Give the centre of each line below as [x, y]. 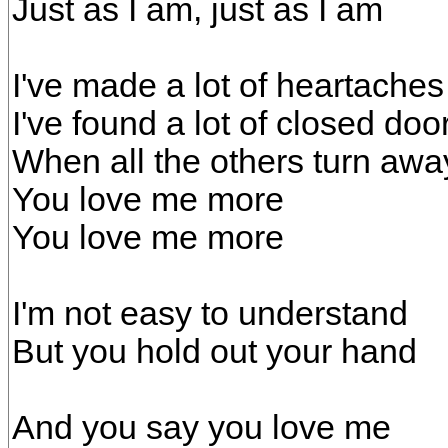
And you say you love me [201, 427]
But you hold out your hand [214, 351]
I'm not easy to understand [210, 313]
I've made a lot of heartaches [228, 85]
